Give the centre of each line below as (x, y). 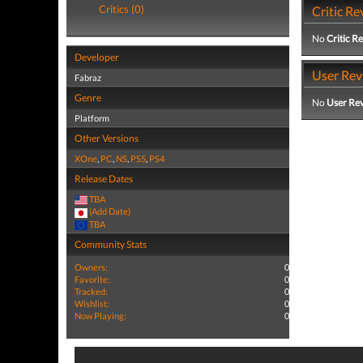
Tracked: (91, 291)
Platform (92, 118)
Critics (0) (122, 9)
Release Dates (104, 179)
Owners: (91, 267)
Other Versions (107, 138)
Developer (97, 57)
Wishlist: (92, 303)
